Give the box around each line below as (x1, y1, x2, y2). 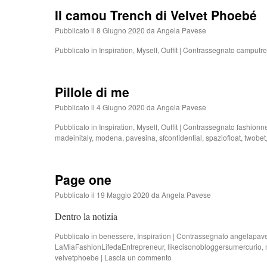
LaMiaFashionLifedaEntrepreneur (55, 241, 164, 252)
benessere (99, 231, 133, 241)
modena (95, 132, 122, 142)
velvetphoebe (55, 252, 99, 262)
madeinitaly (55, 132, 92, 142)
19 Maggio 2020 (97, 190, 150, 200)
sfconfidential (159, 132, 202, 142)
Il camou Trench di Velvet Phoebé (55, 6, 257, 24)
